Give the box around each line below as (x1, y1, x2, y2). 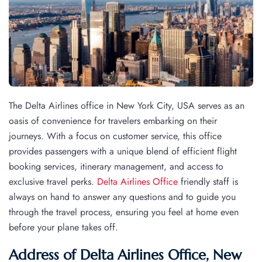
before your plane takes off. (9, 220, 118, 235)
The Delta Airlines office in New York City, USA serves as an (9, 99, 244, 113)
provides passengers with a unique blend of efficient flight (9, 144, 237, 158)
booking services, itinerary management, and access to (9, 160, 223, 174)
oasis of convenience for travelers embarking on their (9, 114, 217, 128)
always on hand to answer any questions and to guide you (9, 190, 236, 204)
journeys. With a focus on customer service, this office (9, 129, 222, 143)
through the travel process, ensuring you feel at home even (9, 205, 239, 219)
